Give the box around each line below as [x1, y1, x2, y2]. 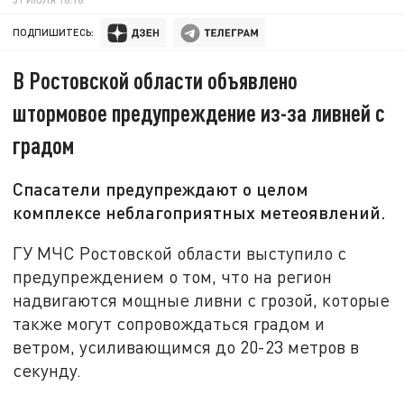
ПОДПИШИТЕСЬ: [13, 26, 95, 39]
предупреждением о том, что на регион [13, 265, 333, 287]
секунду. [13, 359, 82, 381]
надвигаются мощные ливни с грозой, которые [13, 289, 390, 310]
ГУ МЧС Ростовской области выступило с [13, 242, 347, 263]
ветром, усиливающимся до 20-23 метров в [13, 335, 360, 357]
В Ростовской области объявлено [13, 66, 298, 95]
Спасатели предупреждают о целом [13, 178, 309, 200]
